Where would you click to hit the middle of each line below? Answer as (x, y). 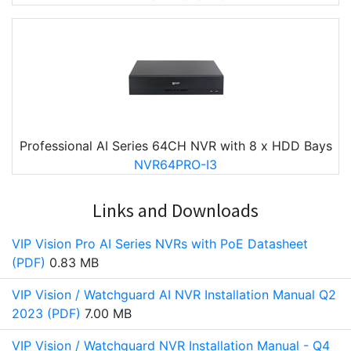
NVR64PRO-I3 (175, 165)
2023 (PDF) (46, 313)
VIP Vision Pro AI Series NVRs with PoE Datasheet (160, 244)
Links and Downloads (175, 210)
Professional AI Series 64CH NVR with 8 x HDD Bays (175, 146)
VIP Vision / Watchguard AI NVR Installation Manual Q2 (174, 295)
